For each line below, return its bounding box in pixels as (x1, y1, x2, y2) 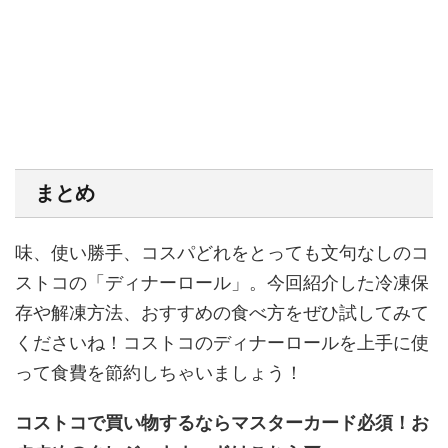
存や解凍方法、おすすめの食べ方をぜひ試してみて (15, 301, 429, 323)
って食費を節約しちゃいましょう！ (15, 361, 303, 383)
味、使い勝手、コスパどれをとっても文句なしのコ (15, 241, 429, 263)
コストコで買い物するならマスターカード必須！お (15, 411, 429, 433)
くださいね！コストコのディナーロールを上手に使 (15, 331, 429, 353)
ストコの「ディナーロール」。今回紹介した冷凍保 (15, 271, 429, 293)
